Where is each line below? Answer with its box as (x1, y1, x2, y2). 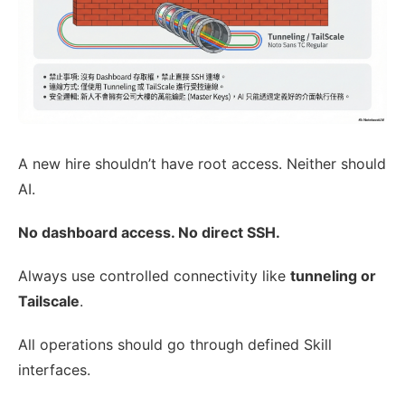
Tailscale (18, 292, 80, 311)
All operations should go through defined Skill (18, 335, 332, 354)
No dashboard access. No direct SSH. (18, 223, 280, 242)
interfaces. (18, 361, 90, 380)
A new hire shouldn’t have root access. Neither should (18, 155, 386, 174)
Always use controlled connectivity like (18, 267, 290, 286)
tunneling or (290, 267, 376, 286)
